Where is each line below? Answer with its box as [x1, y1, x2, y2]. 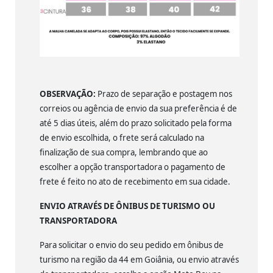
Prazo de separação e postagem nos [96, 88, 232, 100]
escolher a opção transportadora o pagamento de [40, 161, 225, 173]
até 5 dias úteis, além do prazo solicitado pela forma [40, 118, 232, 129]
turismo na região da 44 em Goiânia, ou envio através [40, 254, 239, 266]
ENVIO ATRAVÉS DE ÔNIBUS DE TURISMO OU [40, 200, 215, 212]
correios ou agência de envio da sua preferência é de [40, 103, 237, 115]
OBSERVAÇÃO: [40, 88, 96, 100]
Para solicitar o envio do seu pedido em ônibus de [40, 239, 224, 251]
